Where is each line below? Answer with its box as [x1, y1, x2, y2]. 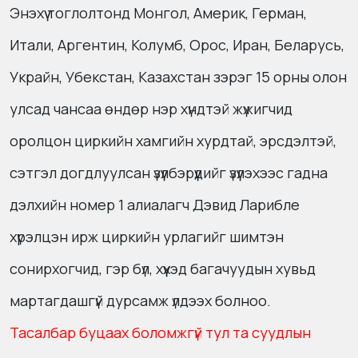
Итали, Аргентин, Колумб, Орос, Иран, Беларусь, [10, 35, 344, 54]
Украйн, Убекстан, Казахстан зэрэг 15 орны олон [10, 67, 347, 86]
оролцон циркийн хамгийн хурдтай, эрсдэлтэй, [10, 131, 336, 150]
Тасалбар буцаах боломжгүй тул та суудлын [10, 323, 311, 342]
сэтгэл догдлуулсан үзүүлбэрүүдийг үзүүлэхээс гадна [10, 163, 328, 182]
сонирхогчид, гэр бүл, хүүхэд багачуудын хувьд [10, 259, 316, 278]
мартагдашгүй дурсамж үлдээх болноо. [10, 291, 271, 310]
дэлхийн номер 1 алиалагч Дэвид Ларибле [10, 195, 300, 214]
